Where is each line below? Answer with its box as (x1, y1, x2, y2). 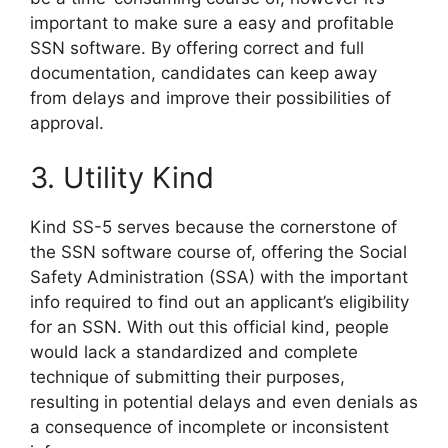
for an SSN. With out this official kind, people (30, 317, 389, 338)
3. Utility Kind (30, 160, 214, 196)
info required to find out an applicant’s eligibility (30, 292, 409, 313)
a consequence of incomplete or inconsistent (30, 417, 389, 438)
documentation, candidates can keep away (30, 62, 377, 83)
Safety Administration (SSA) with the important (30, 267, 408, 288)
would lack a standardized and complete (30, 342, 358, 363)
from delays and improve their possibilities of (30, 87, 391, 108)
